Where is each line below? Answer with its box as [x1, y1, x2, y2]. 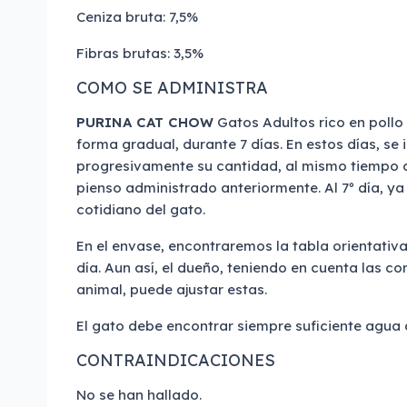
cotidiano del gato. [76, 201, 205, 218]
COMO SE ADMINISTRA [76, 77, 268, 98]
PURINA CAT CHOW [76, 114, 213, 131]
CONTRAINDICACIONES [76, 350, 275, 371]
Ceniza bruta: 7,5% [76, 8, 198, 25]
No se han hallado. [76, 386, 202, 403]
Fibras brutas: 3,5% [76, 45, 203, 62]
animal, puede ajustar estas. [76, 281, 267, 298]
